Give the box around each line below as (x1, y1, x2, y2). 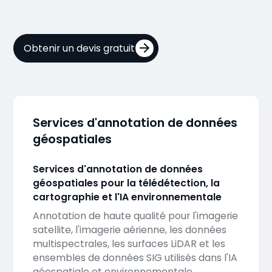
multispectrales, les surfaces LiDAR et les (32, 236, 225, 251)
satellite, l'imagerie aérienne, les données (32, 222, 226, 237)
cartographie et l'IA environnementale (32, 190, 222, 205)
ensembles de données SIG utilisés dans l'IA (32, 250, 237, 265)
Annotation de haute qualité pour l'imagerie (32, 208, 238, 223)
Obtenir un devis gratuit (24, 41, 135, 55)
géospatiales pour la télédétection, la (32, 176, 220, 191)
